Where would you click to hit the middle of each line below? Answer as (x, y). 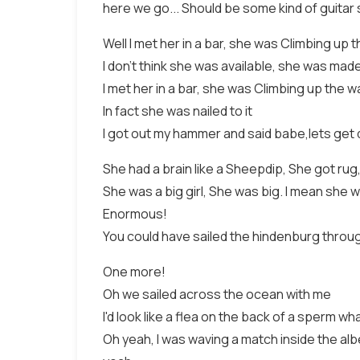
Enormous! (135, 214)
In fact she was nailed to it (178, 111)
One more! (134, 272)
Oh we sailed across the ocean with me (217, 294)
